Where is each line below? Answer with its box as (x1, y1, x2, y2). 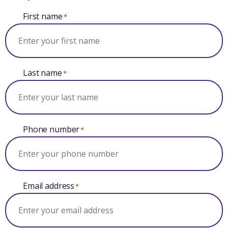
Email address (23, 180, 75, 191)
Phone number (23, 124, 80, 135)
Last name (23, 67, 62, 78)
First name (23, 11, 63, 22)
